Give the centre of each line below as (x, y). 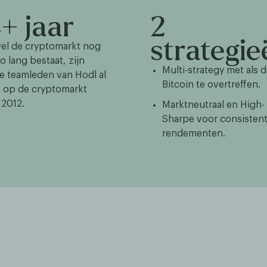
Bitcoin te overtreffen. (211, 85)
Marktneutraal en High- (213, 105)
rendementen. (194, 133)
